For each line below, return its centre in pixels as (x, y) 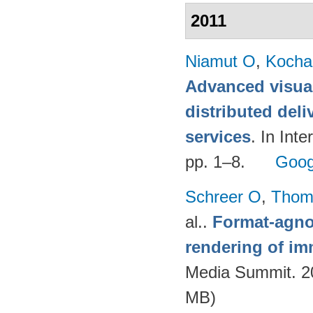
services (218, 137)
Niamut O (220, 61)
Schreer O (223, 197)
